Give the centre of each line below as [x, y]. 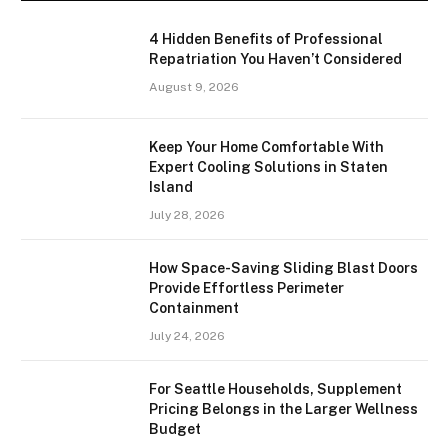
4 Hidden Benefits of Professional [266, 38]
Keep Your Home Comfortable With [266, 146]
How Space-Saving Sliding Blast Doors [283, 267]
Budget [175, 428]
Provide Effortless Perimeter [246, 287]
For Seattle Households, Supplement [275, 388]
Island [171, 186]
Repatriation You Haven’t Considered [275, 58]
